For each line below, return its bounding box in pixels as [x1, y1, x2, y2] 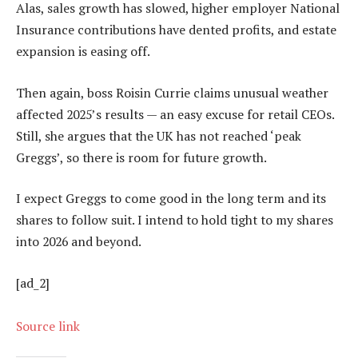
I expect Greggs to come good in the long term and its [16, 189, 326, 208]
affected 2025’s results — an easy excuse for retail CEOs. [16, 105, 334, 123]
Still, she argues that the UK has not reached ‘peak [16, 126, 301, 145]
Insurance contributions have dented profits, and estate [16, 21, 336, 39]
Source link [16, 316, 80, 335]
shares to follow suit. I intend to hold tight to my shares [16, 211, 333, 229]
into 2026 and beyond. [16, 233, 141, 251]
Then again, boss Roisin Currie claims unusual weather [16, 83, 328, 101]
